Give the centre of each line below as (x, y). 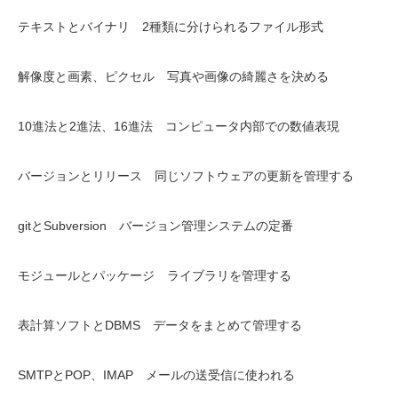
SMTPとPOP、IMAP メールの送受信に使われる (156, 375)
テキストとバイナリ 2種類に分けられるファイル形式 (171, 27)
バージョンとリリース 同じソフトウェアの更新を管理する (186, 176)
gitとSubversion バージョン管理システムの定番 (155, 226)
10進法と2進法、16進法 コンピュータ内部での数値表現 (179, 126)
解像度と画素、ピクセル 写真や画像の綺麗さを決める (173, 76)
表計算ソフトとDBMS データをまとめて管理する (160, 325)
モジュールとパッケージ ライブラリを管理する (155, 275)
